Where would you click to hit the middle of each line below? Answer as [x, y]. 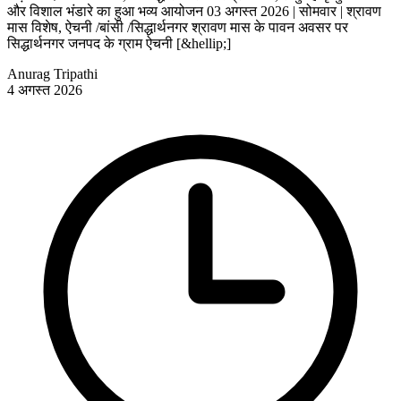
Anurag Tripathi [52, 73]
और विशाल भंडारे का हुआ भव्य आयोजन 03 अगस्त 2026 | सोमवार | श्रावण [194, 11]
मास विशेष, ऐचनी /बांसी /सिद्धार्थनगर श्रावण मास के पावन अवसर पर [178, 27]
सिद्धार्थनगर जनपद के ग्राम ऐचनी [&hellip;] [119, 43]
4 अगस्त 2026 [45, 90]
